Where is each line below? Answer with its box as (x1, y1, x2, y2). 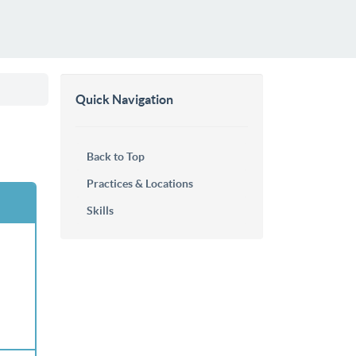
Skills (87, 203, 114, 217)
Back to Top (87, 149, 145, 163)
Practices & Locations (87, 176, 193, 190)
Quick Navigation (75, 91, 173, 106)
